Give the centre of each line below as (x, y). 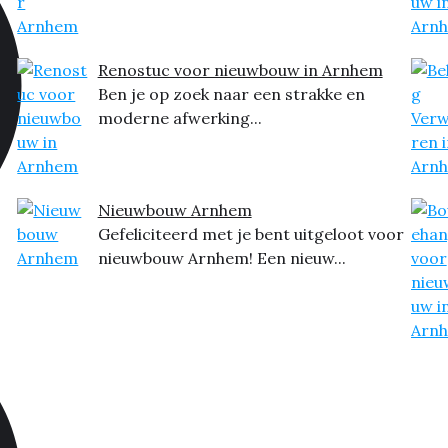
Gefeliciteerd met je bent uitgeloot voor (250, 234)
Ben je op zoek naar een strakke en (231, 94)
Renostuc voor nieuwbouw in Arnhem (240, 70)
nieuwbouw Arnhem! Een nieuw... (221, 258)
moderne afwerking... (179, 118)
